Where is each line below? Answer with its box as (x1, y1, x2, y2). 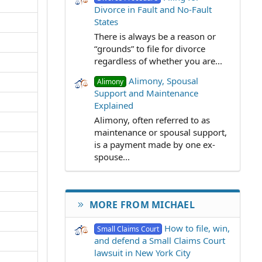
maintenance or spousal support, (94, 126, 227, 138)
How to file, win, (164, 222, 230, 234)
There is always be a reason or (94, 30, 216, 42)
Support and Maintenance (94, 87, 198, 99)
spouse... (94, 150, 130, 163)
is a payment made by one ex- (94, 138, 215, 150)
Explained (94, 99, 133, 111)
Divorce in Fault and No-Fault (94, 4, 212, 16)
